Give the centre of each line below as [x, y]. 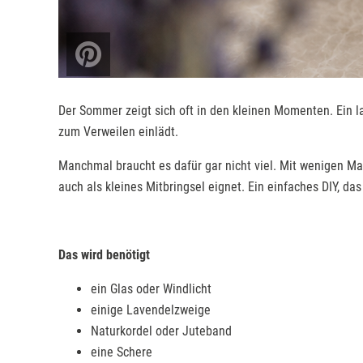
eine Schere [122, 352]
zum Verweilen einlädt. [118, 132]
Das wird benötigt [104, 255]
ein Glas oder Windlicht [151, 289]
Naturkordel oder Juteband [161, 331]
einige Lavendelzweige [151, 310]
